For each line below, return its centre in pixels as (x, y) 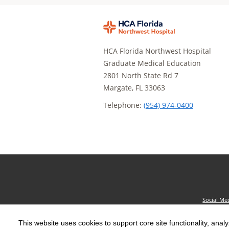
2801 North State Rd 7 (141, 75)
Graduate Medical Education (152, 63)
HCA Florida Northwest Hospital (157, 51)
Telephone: (123, 105)
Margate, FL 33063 (134, 87)
